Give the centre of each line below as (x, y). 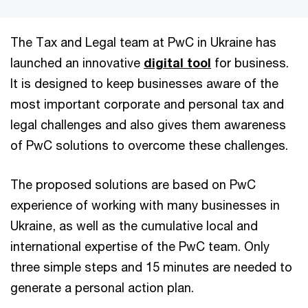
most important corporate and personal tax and (147, 103)
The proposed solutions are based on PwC (133, 184)
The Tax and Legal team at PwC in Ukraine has (143, 42)
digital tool (177, 62)
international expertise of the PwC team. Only (140, 246)
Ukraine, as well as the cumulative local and (134, 225)
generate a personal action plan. (104, 287)
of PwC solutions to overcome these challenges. (151, 145)
